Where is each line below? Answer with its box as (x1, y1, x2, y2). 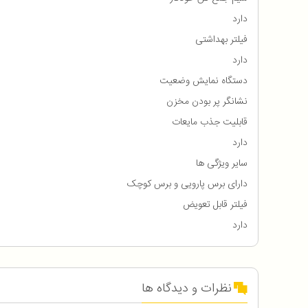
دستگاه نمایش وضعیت (159, 73, 247, 90)
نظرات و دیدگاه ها (142, 278, 232, 300)
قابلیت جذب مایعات (172, 114, 247, 131)
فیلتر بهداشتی (195, 32, 247, 49)
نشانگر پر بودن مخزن (166, 93, 247, 111)
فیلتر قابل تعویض (183, 197, 247, 214)
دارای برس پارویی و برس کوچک (127, 176, 247, 193)
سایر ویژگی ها (196, 155, 247, 173)
